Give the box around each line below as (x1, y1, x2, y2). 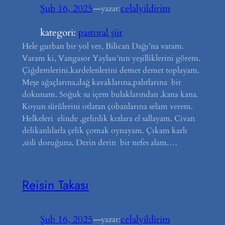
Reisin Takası (22, 175, 89, 194)
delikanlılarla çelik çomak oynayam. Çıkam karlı (22, 125, 187, 136)
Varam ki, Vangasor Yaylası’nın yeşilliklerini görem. (22, 52, 200, 64)
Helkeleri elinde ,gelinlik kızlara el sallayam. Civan (22, 113, 195, 124)
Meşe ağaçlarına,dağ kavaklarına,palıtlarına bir (22, 76, 181, 88)
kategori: (40, 26, 78, 39)
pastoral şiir (78, 26, 123, 39)
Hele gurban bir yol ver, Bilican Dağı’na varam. (22, 40, 184, 52)
